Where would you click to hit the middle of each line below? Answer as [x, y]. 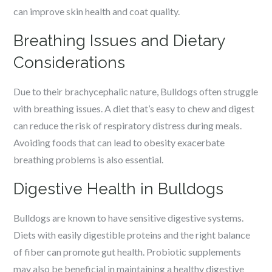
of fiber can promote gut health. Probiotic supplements [127, 252]
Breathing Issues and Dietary [119, 41]
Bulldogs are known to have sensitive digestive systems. [129, 218]
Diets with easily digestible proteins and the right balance [132, 235]
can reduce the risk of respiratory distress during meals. [128, 125]
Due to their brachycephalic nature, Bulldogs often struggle [136, 91]
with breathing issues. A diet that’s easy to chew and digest [134, 108]
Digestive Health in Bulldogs [119, 189]
